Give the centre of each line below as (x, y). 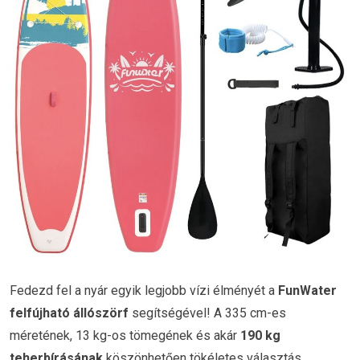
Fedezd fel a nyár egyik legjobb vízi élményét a (144, 290)
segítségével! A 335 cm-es (207, 313)
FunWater (307, 290)
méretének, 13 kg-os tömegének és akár (125, 335)
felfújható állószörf (69, 313)
